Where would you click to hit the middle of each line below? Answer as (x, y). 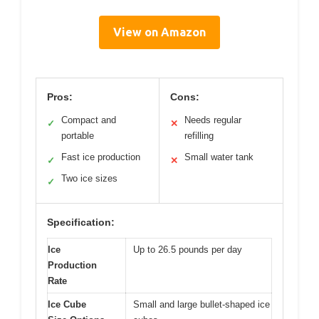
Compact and (89, 120)
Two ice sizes (89, 179)
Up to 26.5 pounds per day (188, 250)
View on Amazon (159, 32)
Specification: (81, 223)
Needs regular (213, 120)
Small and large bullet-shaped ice (202, 305)
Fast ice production (101, 157)
